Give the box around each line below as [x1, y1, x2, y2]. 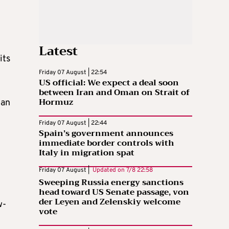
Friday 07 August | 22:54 [39, 68, 107, 77]
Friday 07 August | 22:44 [39, 119, 107, 128]
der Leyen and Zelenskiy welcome [39, 195, 180, 210]
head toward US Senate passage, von [39, 185, 189, 200]
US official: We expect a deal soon [39, 76, 179, 90]
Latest [39, 40, 78, 62]
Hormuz [39, 95, 73, 110]
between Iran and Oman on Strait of [39, 85, 190, 100]
